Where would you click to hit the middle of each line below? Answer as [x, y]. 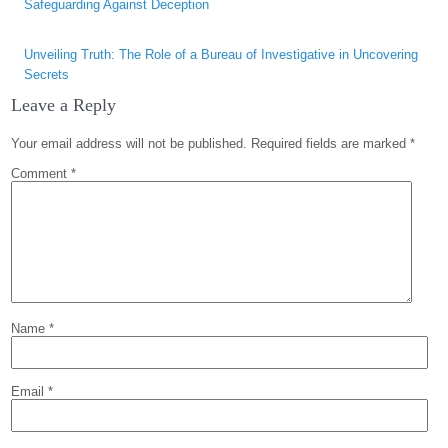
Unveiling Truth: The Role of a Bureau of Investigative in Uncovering [221, 54]
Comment [41, 173]
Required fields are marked [331, 143]
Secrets [47, 74]
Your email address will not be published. [129, 143]
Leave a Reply [64, 105]
